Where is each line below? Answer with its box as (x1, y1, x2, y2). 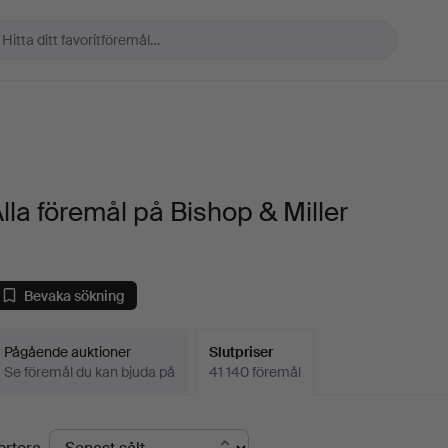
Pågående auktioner (4, 343, 132, 361)
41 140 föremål (209, 363, 302, 381)
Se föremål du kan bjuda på (4, 363, 176, 381)
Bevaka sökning (24, 286, 126, 305)
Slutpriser (209, 343, 274, 361)
